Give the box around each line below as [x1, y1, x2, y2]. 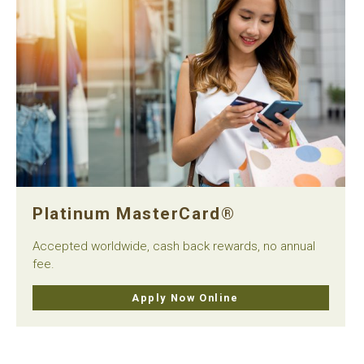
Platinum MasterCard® [32, 203, 236, 223]
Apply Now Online [132, 291, 239, 304]
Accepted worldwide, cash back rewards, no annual [32, 238, 315, 253]
